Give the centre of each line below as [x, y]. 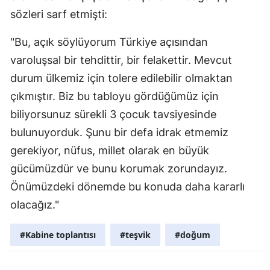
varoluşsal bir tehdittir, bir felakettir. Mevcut [121, 60]
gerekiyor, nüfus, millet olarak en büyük [110, 151]
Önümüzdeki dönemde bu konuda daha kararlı [127, 187]
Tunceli [235, 193]
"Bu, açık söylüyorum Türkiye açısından [109, 42]
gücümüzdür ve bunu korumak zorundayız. [119, 169]
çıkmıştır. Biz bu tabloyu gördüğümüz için [115, 96]
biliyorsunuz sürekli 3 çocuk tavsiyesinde [113, 115]
